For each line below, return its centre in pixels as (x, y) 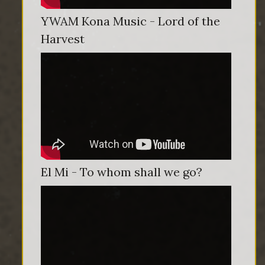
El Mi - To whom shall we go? (122, 172)
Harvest (63, 38)
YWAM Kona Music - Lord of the (130, 21)
